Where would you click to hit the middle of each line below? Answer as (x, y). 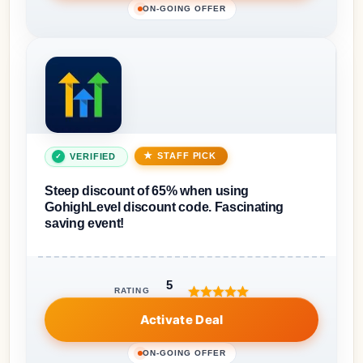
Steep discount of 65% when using (147, 190)
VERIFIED (93, 156)
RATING (132, 291)
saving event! (85, 223)
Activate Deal (181, 319)
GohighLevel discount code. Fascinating (164, 207)
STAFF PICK (187, 155)
